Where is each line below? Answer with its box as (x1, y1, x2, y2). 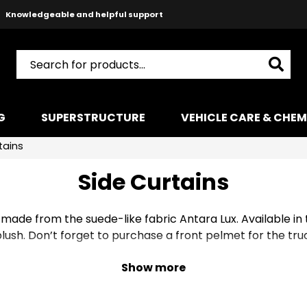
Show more (121, 260, 186, 275)
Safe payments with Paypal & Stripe (6, 38, 162, 49)
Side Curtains (78, 167, 229, 197)
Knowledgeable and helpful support (5, 9, 163, 20)
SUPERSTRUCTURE (41, 110, 145, 126)
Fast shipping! (53, 66, 114, 77)
